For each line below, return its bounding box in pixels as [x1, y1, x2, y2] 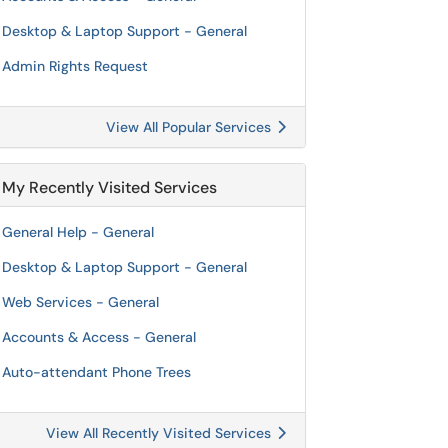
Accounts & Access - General [2, 328, 196, 346]
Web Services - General [2, 293, 159, 311]
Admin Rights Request [2, 57, 148, 75]
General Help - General [2, 223, 154, 241]
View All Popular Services [106, 118, 275, 136]
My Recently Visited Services [2, 177, 217, 198]
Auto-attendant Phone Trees [2, 363, 191, 381]
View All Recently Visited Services [46, 424, 275, 442]
